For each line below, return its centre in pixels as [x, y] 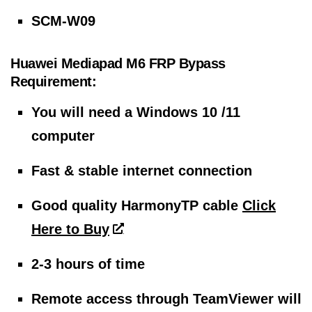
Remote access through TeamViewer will [166, 299]
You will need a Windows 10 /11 [136, 112]
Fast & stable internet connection [142, 171]
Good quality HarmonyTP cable [135, 205]
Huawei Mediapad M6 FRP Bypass [118, 63]
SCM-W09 [63, 21]
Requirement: [53, 81]
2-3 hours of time [88, 264]
